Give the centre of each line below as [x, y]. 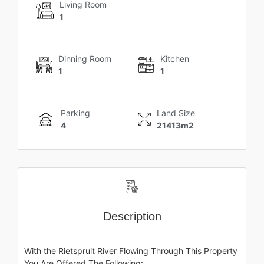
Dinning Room [85, 58]
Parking [75, 113]
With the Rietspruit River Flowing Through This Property [131, 250]
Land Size [176, 113]
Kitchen [175, 58]
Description [132, 216]
